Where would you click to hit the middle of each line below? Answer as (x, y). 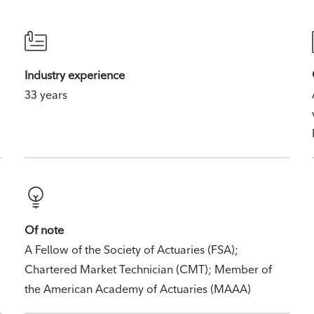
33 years (46, 95)
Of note (44, 230)
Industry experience (74, 75)
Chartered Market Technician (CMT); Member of (148, 269)
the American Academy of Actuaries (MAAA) (137, 289)
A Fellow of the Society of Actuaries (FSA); (131, 250)
